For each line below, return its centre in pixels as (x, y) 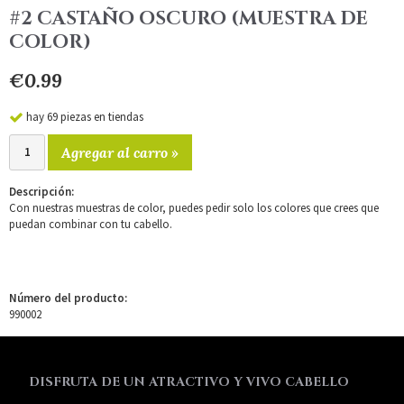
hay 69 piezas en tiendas (85, 116)
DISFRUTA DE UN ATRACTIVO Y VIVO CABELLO (188, 381)
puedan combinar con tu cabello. (91, 224)
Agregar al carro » (120, 152)
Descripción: (41, 191)
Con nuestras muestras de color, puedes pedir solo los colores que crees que (194, 207)
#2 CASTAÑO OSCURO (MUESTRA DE (188, 19)
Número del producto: (68, 298)
